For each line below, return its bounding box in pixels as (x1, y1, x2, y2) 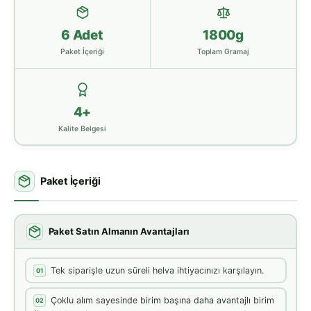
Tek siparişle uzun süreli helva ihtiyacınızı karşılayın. (51, 264, 264, 276)
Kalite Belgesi (58, 124, 106, 133)
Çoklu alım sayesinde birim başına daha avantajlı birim (51, 294, 274, 305)
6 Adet (61, 26, 103, 43)
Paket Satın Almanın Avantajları (48, 225, 190, 237)
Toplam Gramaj (197, 47, 249, 56)
